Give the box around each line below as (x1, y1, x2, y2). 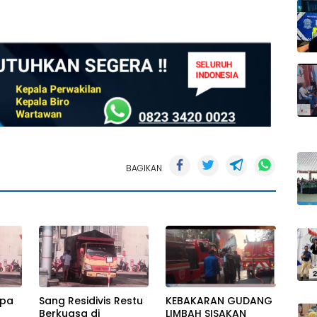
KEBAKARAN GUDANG (166, 293, 273, 308)
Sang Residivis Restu (39, 293, 144, 308)
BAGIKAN (126, 161, 162, 174)
